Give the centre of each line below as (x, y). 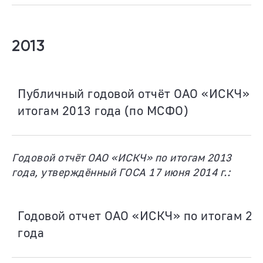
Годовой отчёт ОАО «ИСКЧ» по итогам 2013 (122, 157)
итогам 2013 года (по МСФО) (103, 110)
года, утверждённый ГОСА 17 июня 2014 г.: (121, 172)
